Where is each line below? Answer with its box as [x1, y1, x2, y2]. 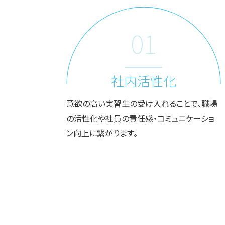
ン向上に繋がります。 [66, 127, 138, 139]
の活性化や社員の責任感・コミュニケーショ [66, 112, 214, 124]
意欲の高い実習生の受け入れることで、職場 [66, 97, 217, 109]
